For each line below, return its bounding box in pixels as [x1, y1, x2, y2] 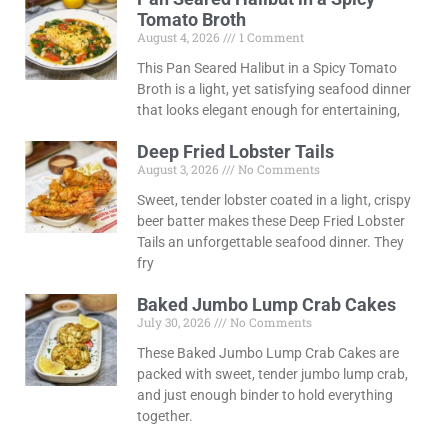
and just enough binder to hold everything [136, 387, 393, 404]
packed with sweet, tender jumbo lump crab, [136, 366, 408, 383]
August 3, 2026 [136, 161, 222, 178]
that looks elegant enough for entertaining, [136, 102, 400, 119]
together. [136, 408, 193, 425]
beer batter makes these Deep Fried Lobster [136, 213, 405, 230]
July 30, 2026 [136, 314, 214, 331]
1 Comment [235, 29, 304, 46]
